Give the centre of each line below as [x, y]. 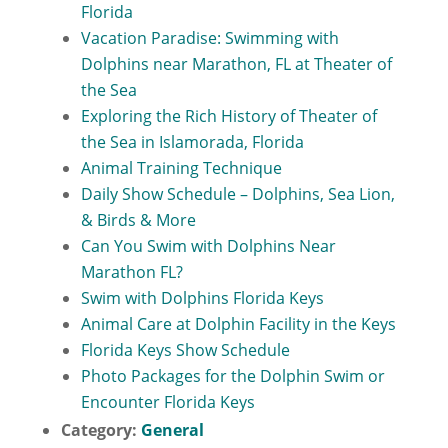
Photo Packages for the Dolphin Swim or [232, 376]
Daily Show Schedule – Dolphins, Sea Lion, [237, 194]
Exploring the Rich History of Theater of [228, 116]
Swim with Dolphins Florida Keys [202, 298]
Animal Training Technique [181, 168]
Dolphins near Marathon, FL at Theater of [236, 64]
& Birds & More [138, 220]
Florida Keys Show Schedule [185, 350]
